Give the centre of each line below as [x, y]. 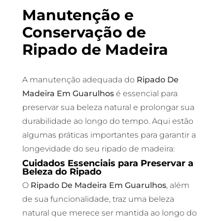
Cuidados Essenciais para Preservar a [108, 163]
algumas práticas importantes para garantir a [109, 135]
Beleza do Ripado [62, 171]
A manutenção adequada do [79, 80]
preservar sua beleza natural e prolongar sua [108, 107]
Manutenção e [78, 15]
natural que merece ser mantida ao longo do [109, 213]
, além [178, 185]
